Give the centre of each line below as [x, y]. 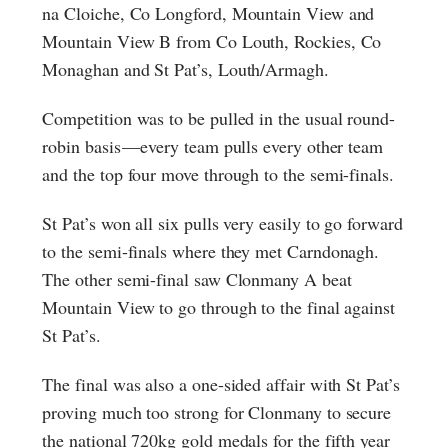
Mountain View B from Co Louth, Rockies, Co [212, 40]
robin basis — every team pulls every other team [213, 145]
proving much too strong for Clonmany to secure [217, 411]
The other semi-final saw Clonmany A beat [197, 278]
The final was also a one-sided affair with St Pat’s [221, 383]
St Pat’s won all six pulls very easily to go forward [222, 222]
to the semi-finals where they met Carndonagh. [211, 250]
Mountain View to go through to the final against [218, 306]
